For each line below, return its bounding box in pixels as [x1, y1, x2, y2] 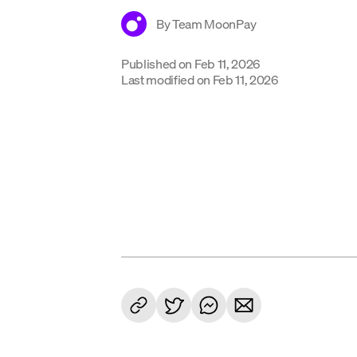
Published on [121, 55, 193, 72]
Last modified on [121, 71, 210, 88]
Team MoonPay [172, 15, 257, 32]
